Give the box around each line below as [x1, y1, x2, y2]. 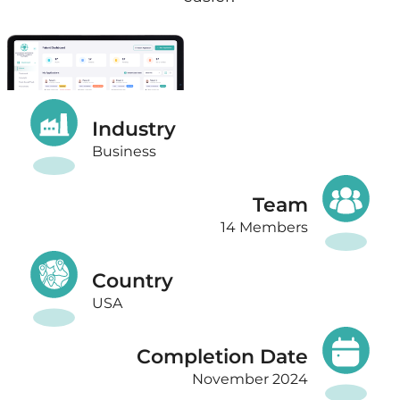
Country [92, 268, 173, 293]
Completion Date [137, 344, 308, 369]
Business [92, 142, 156, 160]
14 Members [221, 218, 308, 236]
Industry [92, 116, 176, 141]
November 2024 [188, 370, 308, 387]
